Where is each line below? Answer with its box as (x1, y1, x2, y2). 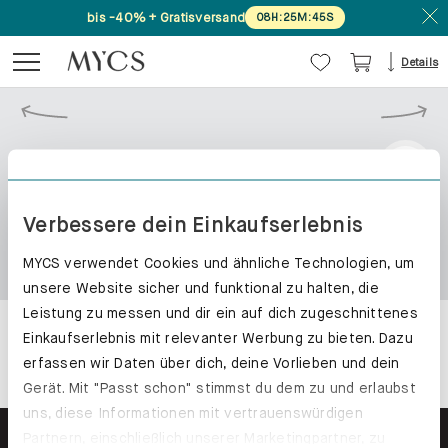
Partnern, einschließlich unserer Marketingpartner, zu (23, 429, 386, 445)
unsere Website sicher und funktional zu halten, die (23, 279, 379, 295)
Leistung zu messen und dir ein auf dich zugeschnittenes (23, 304, 418, 320)
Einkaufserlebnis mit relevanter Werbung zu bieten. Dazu (23, 329, 413, 345)
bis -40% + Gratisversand (87, 10, 245, 25)
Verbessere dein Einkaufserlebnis (23, 212, 363, 237)
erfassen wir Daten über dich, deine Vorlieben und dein (23, 354, 400, 370)
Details (401, 55, 438, 68)
